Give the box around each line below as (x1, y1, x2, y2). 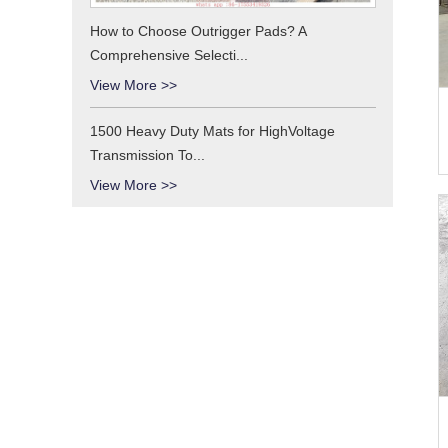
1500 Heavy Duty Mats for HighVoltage (89, 122, 335, 139)
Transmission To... (89, 146, 205, 163)
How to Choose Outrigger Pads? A (89, 22, 306, 39)
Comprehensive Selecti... (89, 46, 248, 63)
